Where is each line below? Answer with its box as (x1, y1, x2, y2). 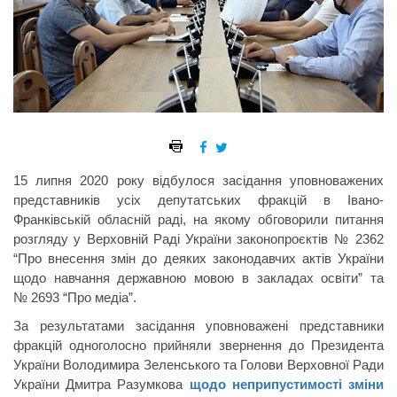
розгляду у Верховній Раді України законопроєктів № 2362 (13, 231, 384, 247)
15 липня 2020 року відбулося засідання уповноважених (13, 173, 384, 189)
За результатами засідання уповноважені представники (13, 318, 384, 334)
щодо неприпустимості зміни (189, 377, 385, 393)
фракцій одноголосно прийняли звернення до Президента (13, 338, 384, 354)
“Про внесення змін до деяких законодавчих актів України (13, 251, 384, 267)
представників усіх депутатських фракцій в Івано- (13, 192, 384, 208)
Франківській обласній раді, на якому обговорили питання (13, 212, 384, 228)
